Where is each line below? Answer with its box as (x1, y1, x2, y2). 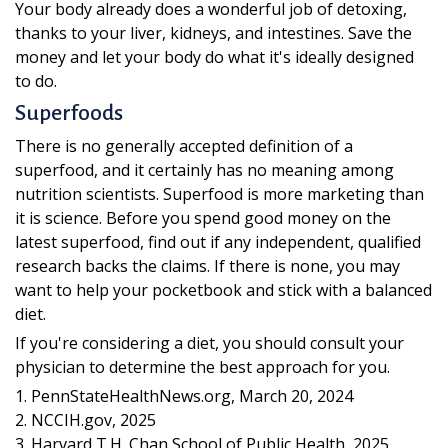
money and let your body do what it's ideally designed (15, 46, 414, 68)
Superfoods (15, 101, 123, 125)
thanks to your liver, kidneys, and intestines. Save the (15, 22, 412, 44)
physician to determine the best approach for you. (15, 356, 390, 378)
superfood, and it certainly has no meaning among (15, 159, 394, 181)
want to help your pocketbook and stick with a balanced (15, 279, 432, 301)
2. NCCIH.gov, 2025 (15, 409, 156, 431)
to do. (15, 70, 57, 92)
